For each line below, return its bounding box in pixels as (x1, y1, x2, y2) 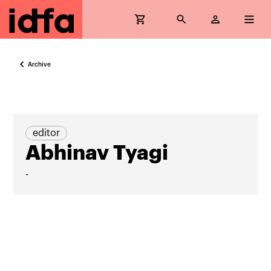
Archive (28, 61, 51, 68)
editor (33, 128, 60, 138)
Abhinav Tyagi (25, 143, 169, 163)
